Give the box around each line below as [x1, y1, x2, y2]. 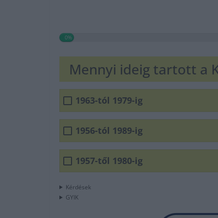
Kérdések [65, 182, 91, 191]
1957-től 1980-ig [75, 155, 143, 167]
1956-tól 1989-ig [75, 125, 143, 137]
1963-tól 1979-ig [75, 94, 143, 107]
